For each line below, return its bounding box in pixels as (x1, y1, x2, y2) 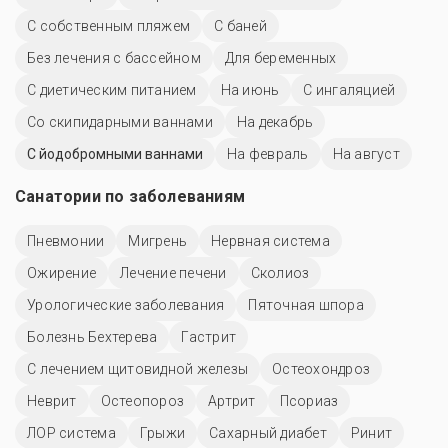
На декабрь (236, 113, 314, 130)
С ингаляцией (303, 81, 396, 98)
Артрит (208, 392, 256, 409)
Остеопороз (100, 392, 184, 409)
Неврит (27, 392, 77, 409)
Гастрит (181, 328, 236, 345)
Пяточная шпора (248, 296, 364, 313)
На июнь (220, 81, 280, 98)
